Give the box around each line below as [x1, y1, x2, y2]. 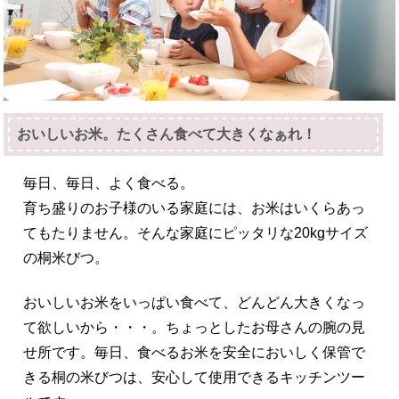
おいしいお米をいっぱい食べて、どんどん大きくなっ [23, 294, 366, 310]
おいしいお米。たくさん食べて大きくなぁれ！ [17, 126, 317, 142]
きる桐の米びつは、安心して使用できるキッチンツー [23, 369, 366, 385]
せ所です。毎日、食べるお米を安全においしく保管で [23, 344, 366, 360]
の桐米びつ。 [23, 249, 110, 265]
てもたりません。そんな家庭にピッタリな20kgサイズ [23, 224, 369, 240]
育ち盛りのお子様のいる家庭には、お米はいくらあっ [23, 199, 366, 216]
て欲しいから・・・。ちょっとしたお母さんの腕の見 [23, 319, 366, 335]
